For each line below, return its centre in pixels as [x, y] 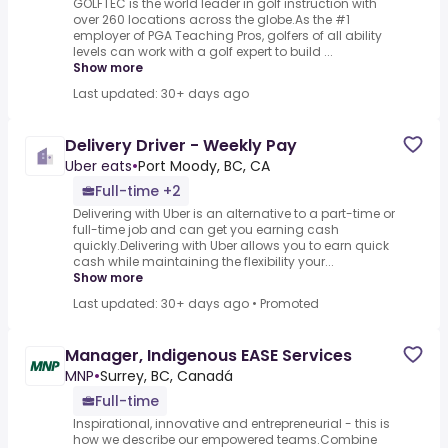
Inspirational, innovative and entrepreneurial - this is [231, 424]
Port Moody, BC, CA [204, 166]
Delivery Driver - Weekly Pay [181, 146]
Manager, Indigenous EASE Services [208, 356]
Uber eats [98, 166]
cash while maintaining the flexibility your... [203, 262]
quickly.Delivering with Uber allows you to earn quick [231, 246]
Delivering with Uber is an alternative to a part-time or [234, 214]
